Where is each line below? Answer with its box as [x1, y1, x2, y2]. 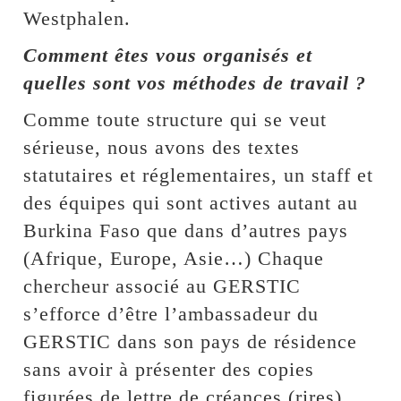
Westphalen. [23, 7, 132, 30]
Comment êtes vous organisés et [23, 44, 313, 66]
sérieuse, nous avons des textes [23, 136, 301, 158]
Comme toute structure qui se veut [23, 108, 328, 131]
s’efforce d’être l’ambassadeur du [23, 303, 320, 325]
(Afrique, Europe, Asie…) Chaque [23, 247, 325, 269]
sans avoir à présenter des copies [23, 358, 315, 380]
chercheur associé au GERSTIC [23, 275, 302, 297]
